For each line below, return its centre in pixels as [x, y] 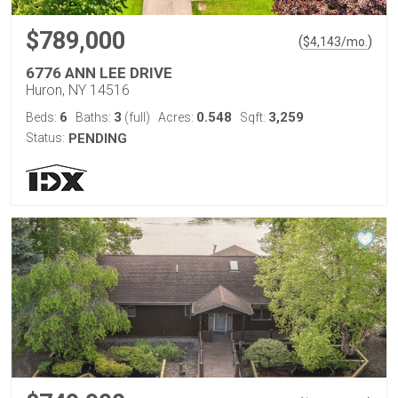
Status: [45, 138]
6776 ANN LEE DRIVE [99, 73]
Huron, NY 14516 [78, 90]
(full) [136, 117]
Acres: [177, 117]
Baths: [95, 117]
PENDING [98, 139]
